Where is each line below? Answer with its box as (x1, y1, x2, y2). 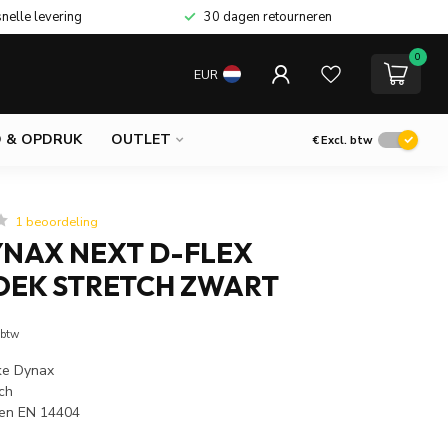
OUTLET (111, 130, 171, 149)
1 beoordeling (15, 212, 99, 230)
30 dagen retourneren (204, 8, 332, 26)
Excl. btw (321, 132, 373, 148)
